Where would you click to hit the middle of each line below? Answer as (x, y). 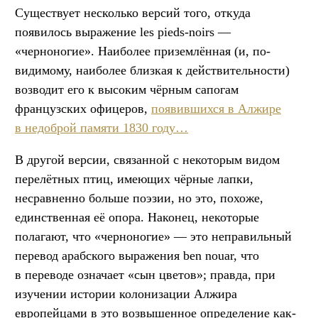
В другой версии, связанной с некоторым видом (147, 159)
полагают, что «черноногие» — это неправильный (153, 236)
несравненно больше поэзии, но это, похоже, (139, 198)
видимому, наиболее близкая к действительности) (152, 70)
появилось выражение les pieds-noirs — (123, 32)
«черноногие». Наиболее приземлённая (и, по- (143, 51)
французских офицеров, (83, 108)
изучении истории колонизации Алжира (126, 294)
